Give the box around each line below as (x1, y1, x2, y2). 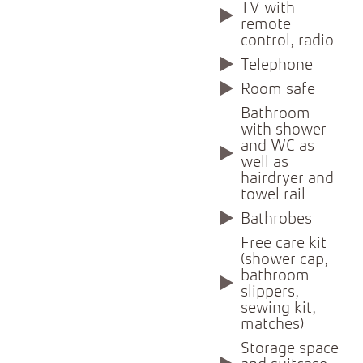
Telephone (241, 58, 314, 75)
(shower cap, (241, 252, 329, 269)
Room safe (241, 82, 316, 99)
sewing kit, (241, 301, 317, 318)
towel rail (241, 187, 306, 204)
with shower (241, 122, 327, 139)
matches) (241, 317, 305, 334)
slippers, (241, 284, 300, 301)
